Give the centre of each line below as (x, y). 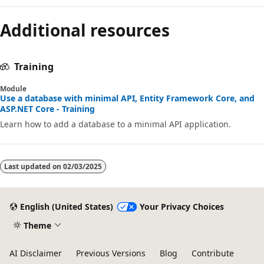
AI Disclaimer (36, 253)
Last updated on (34, 166)
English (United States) (66, 207)
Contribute (213, 253)
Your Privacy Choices (181, 207)
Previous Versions (111, 253)
